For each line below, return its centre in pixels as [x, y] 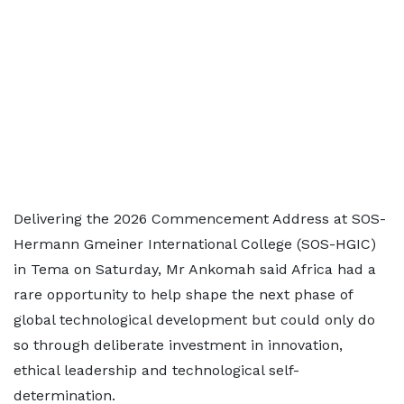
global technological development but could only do [194, 320]
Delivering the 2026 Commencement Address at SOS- [200, 219]
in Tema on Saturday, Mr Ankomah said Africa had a [195, 269]
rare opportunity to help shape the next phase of [183, 294]
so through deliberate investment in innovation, [178, 345]
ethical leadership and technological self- [156, 370]
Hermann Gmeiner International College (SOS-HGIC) [195, 244]
